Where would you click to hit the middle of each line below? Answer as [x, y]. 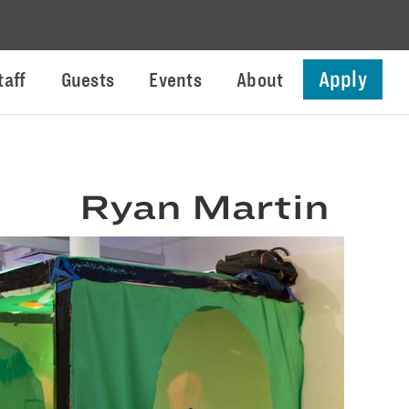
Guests [87, 80]
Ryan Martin [204, 207]
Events [175, 80]
